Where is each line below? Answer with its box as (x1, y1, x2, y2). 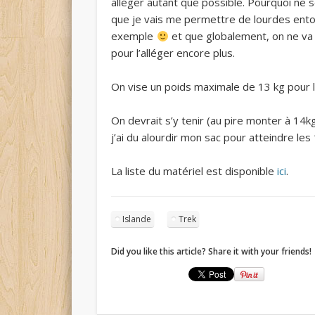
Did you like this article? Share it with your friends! (111, 245, 312, 258)
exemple (111, 29, 157, 44)
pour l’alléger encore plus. (111, 46, 236, 60)
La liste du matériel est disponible (111, 164, 278, 179)
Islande (122, 213, 152, 226)
